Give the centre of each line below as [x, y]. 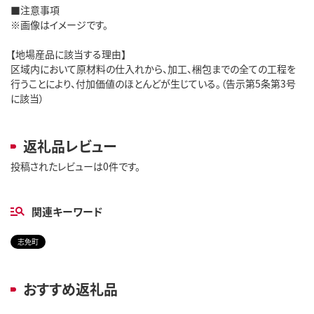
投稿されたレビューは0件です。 [75, 166]
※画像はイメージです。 [59, 24]
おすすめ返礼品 [70, 289]
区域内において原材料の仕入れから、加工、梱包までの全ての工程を [153, 68]
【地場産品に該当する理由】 [68, 54]
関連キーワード [67, 211]
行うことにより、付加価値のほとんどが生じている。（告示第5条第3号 [153, 83]
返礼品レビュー [70, 146]
